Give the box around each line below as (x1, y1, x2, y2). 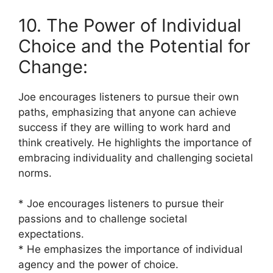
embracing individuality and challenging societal (18, 151, 253, 164)
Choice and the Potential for (18, 35, 250, 57)
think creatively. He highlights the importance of (18, 136, 252, 149)
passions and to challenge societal (18, 213, 187, 225)
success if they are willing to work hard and (18, 121, 231, 133)
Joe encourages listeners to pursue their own (18, 90, 239, 103)
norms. (18, 166, 52, 179)
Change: (18, 55, 88, 77)
